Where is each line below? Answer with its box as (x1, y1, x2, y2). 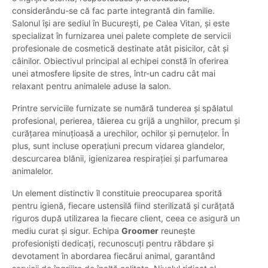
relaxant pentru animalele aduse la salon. (12, 81, 171, 92)
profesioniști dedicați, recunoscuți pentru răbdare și (12, 238, 214, 249)
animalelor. (12, 166, 53, 176)
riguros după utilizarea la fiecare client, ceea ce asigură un (12, 213, 240, 224)
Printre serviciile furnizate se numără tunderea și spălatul (12, 103, 233, 114)
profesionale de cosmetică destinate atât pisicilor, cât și (12, 43, 229, 54)
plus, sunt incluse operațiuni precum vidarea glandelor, (12, 141, 225, 151)
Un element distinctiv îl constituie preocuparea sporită (12, 188, 222, 199)
